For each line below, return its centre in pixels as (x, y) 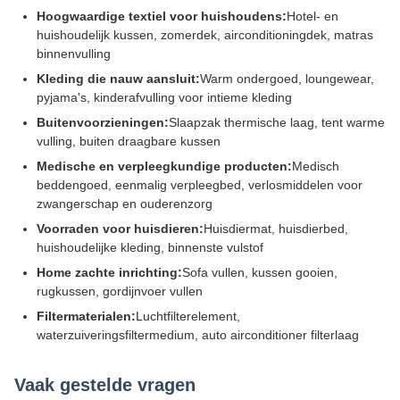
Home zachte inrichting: (109, 272)
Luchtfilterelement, (188, 316)
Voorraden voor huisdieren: (120, 229)
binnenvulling (74, 54)
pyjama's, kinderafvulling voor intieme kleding (164, 97)
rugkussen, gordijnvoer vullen (120, 291)
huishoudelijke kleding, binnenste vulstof (150, 247)
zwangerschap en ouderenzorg (125, 204)
